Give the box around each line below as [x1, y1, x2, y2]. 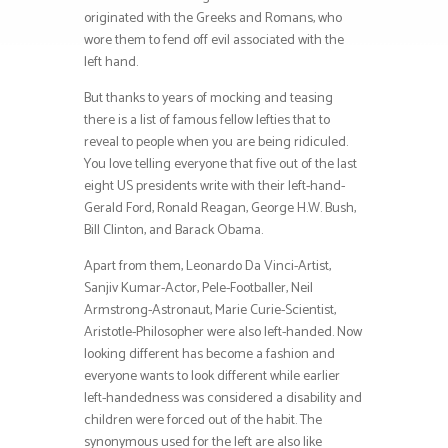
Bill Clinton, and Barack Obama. [84, 219, 263, 243]
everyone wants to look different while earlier [84, 365, 340, 389]
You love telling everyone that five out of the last [84, 153, 357, 177]
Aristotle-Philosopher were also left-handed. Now [84, 321, 362, 345]
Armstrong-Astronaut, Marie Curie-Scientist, [84, 299, 336, 323]
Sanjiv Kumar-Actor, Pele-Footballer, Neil [84, 277, 313, 301]
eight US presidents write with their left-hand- [84, 175, 345, 199]
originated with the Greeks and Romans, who [84, 7, 342, 31]
